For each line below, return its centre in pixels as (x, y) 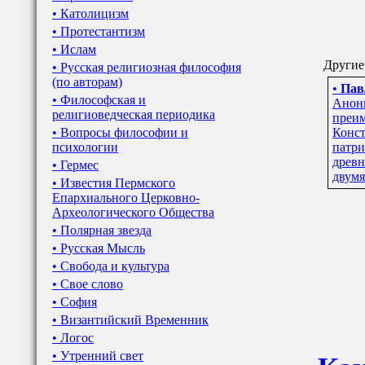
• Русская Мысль (99, 248)
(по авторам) (87, 82)
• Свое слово (88, 284)
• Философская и (99, 100)
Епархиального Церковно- (126, 198)
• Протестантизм (99, 31)
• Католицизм (90, 13)
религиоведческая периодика (134, 114)
